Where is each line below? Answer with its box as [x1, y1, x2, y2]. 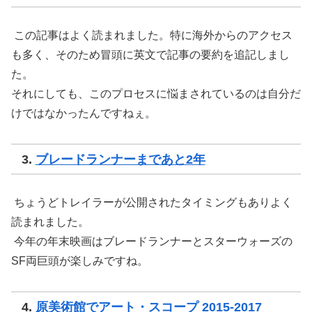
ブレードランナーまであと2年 [35, 152, 205, 166]
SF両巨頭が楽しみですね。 [11, 255, 148, 267]
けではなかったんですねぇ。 [11, 107, 156, 120]
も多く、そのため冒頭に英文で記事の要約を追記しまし [11, 49, 290, 61]
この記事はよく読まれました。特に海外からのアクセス [11, 29, 292, 42]
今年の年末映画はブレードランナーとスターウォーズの [11, 235, 292, 248]
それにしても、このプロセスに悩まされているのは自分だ [11, 88, 301, 100]
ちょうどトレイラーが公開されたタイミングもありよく [11, 196, 292, 209]
